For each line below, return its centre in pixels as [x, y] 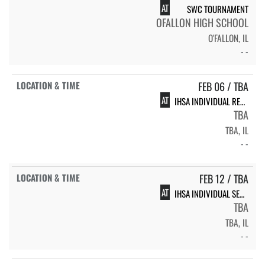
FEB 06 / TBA [223, 86]
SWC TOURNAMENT [218, 9]
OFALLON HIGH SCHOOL [202, 22]
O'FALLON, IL [228, 38]
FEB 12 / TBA [224, 178]
